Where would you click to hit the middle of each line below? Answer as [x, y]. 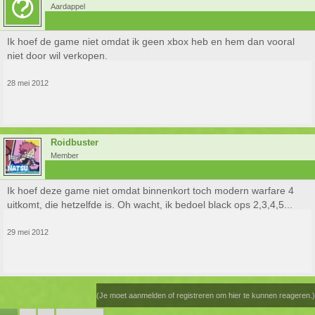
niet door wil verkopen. [57, 56]
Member [65, 155]
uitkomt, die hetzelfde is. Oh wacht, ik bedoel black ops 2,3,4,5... [150, 205]
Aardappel [68, 6]
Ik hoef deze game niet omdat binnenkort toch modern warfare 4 [150, 191]
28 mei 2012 [28, 83]
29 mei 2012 [28, 232]
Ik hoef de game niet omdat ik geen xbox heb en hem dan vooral [151, 41]
